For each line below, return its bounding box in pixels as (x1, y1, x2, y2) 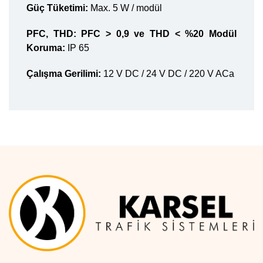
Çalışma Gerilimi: (26, 68, 101, 79)
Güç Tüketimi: (26, 2, 88, 13)
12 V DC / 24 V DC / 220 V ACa (101, 68, 234, 79)
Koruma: (26, 42, 65, 53)
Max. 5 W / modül (88, 2, 162, 13)
